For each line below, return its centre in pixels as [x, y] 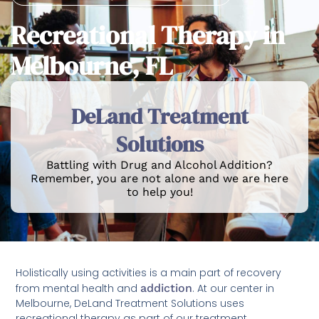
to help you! [159, 192]
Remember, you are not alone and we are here [159, 178]
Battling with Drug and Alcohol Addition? [159, 165]
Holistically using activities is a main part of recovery [149, 272]
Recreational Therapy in [148, 35]
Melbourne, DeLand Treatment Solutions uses [130, 303]
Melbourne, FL [91, 66]
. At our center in [234, 288]
